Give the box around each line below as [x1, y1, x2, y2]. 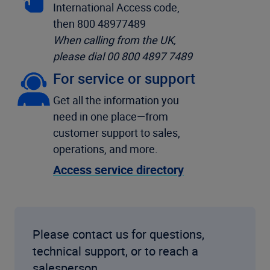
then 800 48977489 [53, 16, 146, 31]
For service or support [53, 68, 195, 88]
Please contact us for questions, [33, 225, 204, 242]
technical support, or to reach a [33, 242, 198, 259]
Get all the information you [53, 92, 179, 107]
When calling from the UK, [53, 32, 176, 47]
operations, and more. [53, 141, 158, 156]
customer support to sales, [53, 125, 180, 140]
